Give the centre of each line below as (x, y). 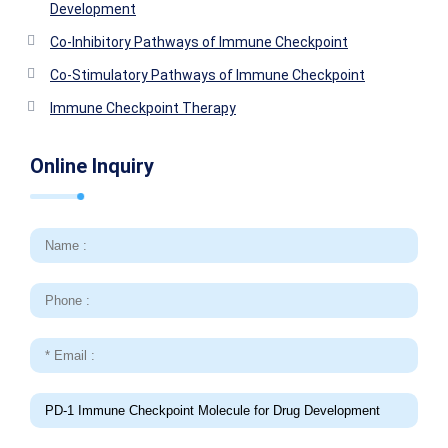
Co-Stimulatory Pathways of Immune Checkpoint (207, 75)
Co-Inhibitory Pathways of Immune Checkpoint (199, 42)
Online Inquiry (92, 166)
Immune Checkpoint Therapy (143, 108)
